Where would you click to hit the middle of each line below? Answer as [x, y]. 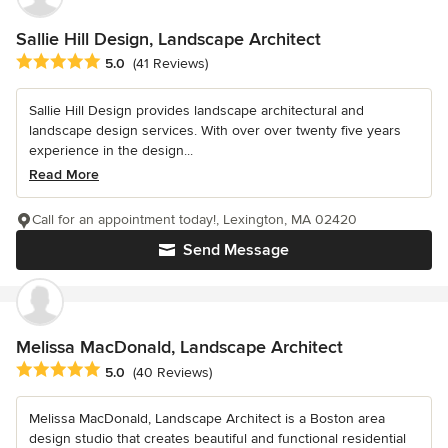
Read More [64, 175]
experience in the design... [111, 151]
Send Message [236, 250]
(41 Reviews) [170, 64]
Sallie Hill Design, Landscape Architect [168, 39]
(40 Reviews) [172, 372]
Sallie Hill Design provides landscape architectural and [196, 111]
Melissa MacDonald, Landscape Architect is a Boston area [207, 419]
